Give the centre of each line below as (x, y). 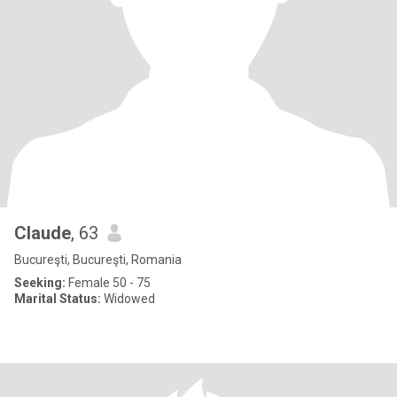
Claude (43, 233)
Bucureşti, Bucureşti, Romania (98, 260)
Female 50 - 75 (108, 283)
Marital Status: (58, 299)
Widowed (128, 299)
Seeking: (40, 283)
